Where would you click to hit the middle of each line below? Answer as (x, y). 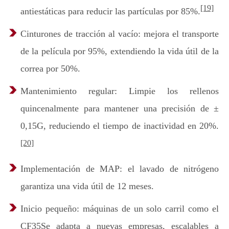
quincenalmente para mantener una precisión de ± (120, 109)
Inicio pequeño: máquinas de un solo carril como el (120, 209)
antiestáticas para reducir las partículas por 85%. (110, 12)
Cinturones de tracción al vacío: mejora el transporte (120, 34)
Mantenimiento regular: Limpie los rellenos (120, 91)
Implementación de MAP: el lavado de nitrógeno (120, 169)
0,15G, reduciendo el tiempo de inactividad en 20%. (120, 126)
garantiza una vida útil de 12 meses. (87, 186)
